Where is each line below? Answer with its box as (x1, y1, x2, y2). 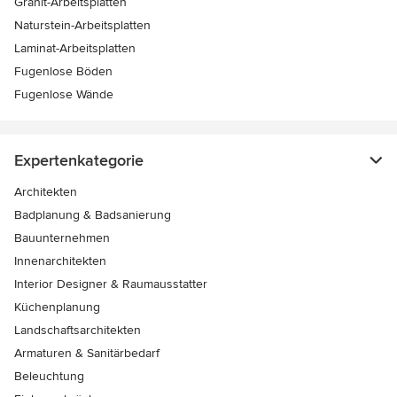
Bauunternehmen (14, 230, 110, 246)
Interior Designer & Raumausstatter (14, 276, 207, 292)
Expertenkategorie (14, 151, 144, 171)
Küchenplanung (14, 300, 100, 315)
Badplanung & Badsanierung (14, 207, 171, 223)
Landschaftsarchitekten (14, 323, 141, 339)
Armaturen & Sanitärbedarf (14, 346, 160, 362)
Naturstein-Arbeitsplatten (14, 18, 151, 34)
